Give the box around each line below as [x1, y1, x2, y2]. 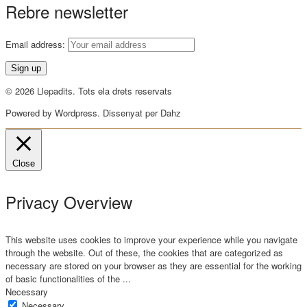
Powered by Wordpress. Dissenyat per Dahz [5, 106, 181, 119]
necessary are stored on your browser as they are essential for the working [5, 259, 302, 273]
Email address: [5, 37, 68, 51]
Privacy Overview [5, 189, 132, 214]
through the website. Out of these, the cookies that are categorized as [5, 246, 283, 260]
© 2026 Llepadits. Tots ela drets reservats [5, 84, 172, 97]
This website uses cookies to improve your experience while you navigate [5, 233, 297, 247]
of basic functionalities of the [5, 272, 123, 286]
